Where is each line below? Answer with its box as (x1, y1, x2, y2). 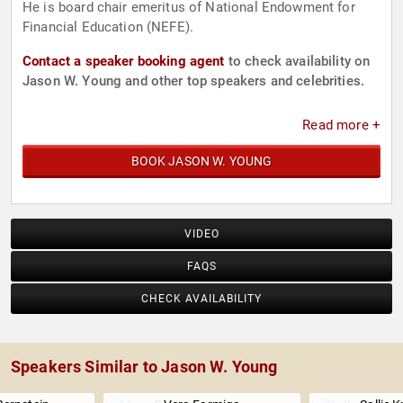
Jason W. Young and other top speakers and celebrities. (22, 73, 365, 90)
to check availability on (224, 53, 371, 70)
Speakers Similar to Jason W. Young (11, 357, 278, 377)
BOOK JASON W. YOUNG (130, 154, 273, 169)
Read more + (302, 117, 381, 134)
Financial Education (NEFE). (22, 19, 194, 36)
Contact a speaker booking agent (22, 53, 225, 70)
